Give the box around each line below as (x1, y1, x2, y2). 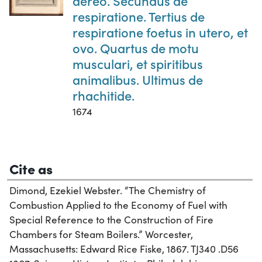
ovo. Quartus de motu (73, 38, 199, 57)
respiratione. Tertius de (73, 6, 205, 25)
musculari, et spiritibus (73, 54, 203, 73)
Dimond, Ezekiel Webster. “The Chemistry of (9, 183, 206, 197)
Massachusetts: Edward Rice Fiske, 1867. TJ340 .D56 (9, 242, 239, 256)
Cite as (9, 158, 53, 178)
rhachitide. (73, 85, 135, 104)
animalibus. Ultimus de (73, 70, 203, 88)
